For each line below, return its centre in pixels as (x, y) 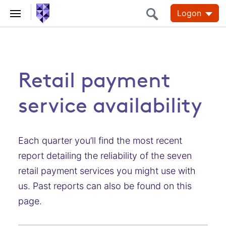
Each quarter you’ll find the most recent (100, 140)
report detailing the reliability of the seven (105, 156)
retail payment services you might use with (107, 171)
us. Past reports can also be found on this (105, 186)
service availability (110, 105)
